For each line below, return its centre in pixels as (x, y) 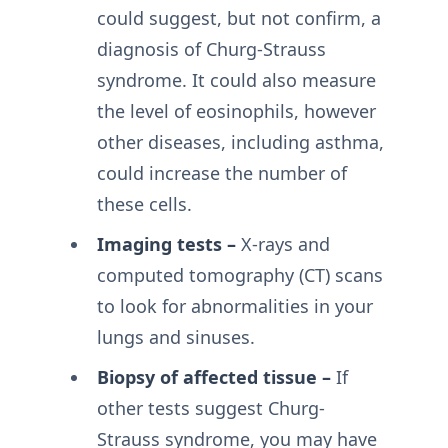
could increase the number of (221, 173)
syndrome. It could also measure (236, 80)
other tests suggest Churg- (210, 408)
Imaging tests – (166, 244)
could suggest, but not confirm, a (238, 18)
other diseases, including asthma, (240, 142)
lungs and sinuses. (175, 337)
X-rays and (282, 244)
